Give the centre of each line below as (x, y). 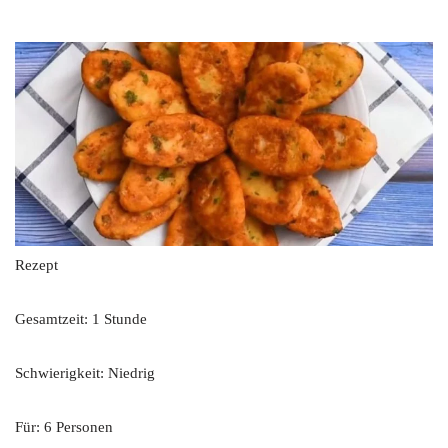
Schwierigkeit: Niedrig (85, 373)
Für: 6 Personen (64, 427)
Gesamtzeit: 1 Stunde (81, 319)
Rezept (36, 265)
